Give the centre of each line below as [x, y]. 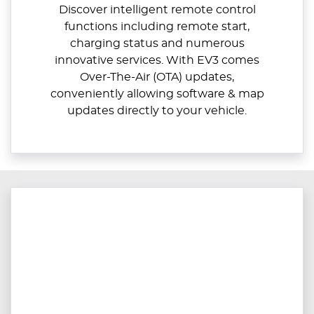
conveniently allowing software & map [157, 94]
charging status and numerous [157, 44]
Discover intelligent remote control [157, 10]
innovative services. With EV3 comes [157, 61]
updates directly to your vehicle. [157, 111]
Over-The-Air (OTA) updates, [157, 77]
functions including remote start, [157, 27]
